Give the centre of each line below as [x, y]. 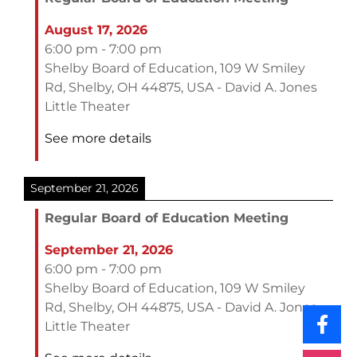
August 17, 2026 [96, 30]
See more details [98, 139]
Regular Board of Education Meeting [167, 218]
